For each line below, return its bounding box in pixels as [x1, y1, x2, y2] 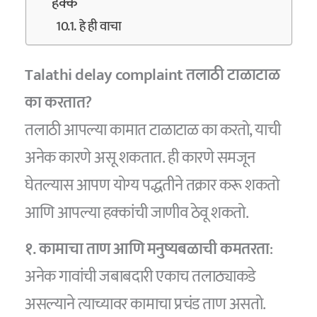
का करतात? [25, 89, 92, 117]
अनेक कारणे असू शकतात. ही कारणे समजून [25, 144, 255, 172]
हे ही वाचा [79, 16, 122, 38]
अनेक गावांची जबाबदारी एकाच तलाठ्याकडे [25, 263, 255, 290]
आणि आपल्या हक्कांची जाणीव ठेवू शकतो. [25, 200, 249, 227]
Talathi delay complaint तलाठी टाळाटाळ [25, 62, 280, 89]
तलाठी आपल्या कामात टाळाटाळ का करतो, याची [25, 117, 281, 144]
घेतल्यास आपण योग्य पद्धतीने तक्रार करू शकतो [25, 172, 279, 200]
